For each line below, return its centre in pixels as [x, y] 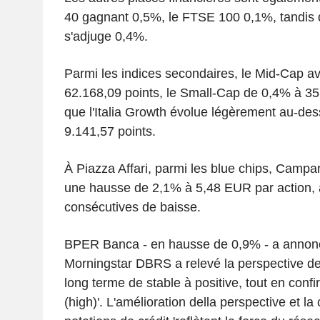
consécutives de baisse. [132, 207]
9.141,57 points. [110, 131]
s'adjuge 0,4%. [106, 36]
